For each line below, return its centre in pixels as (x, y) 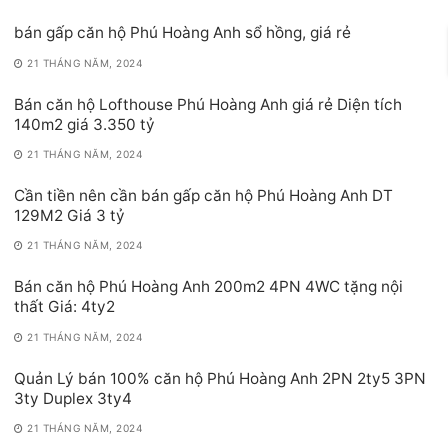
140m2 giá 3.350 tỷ (84, 124)
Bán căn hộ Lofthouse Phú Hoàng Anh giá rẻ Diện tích (208, 104)
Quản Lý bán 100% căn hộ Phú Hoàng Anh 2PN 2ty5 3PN (220, 378)
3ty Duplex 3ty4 (73, 398)
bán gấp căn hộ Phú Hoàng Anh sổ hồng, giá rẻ (182, 33)
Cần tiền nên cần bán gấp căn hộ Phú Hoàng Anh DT (203, 195)
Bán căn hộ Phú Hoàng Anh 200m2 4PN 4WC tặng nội (208, 287)
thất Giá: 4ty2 (64, 307)
